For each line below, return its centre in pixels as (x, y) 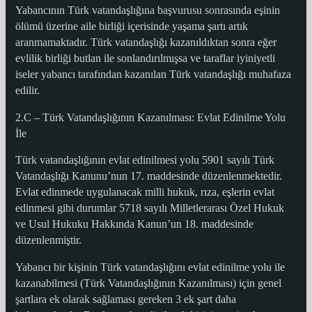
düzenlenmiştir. (48, 240)
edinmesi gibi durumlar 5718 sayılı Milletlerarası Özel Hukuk (149, 208)
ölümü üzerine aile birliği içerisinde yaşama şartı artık (131, 26)
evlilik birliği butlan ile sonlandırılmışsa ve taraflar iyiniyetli (145, 58)
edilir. (27, 91)
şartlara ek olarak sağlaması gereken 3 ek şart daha (125, 299)
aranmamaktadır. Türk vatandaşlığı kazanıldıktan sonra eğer (146, 42)
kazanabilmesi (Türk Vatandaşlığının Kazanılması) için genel (148, 283)
